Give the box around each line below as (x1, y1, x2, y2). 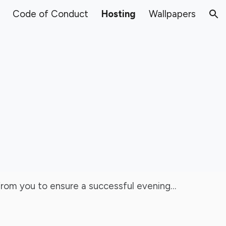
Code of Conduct (13, 8, 88, 20)
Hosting (101, 8, 136, 20)
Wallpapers (149, 8, 196, 20)
